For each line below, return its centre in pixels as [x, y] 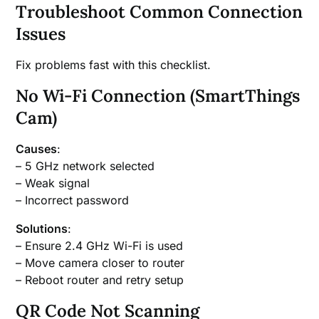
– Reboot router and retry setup [100, 280]
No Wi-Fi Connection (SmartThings [158, 96]
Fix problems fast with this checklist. [114, 65]
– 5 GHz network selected [85, 166]
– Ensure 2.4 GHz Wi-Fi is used [100, 246]
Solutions [42, 229]
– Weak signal [53, 183]
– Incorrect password [73, 200]
